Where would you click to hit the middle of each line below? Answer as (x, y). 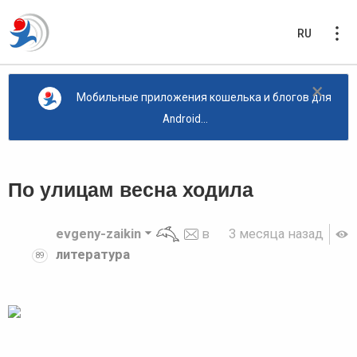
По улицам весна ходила (131, 190)
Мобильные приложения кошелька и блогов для (204, 98)
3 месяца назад (277, 233)
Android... (185, 118)
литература (93, 254)
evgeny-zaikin (98, 233)
